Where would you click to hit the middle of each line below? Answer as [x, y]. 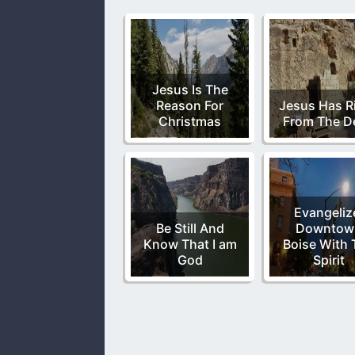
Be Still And [190, 229]
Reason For [190, 106]
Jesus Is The [190, 90]
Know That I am [190, 244]
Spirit [328, 260]
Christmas [190, 122]
